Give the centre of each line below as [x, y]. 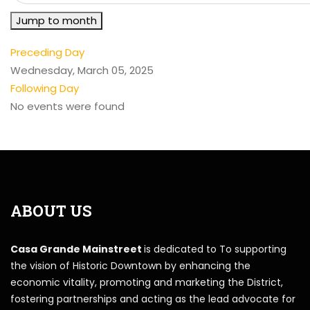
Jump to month [56, 20]
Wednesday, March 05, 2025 [82, 70]
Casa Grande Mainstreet [77, 249]
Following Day [45, 88]
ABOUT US [51, 210]
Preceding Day [47, 52]
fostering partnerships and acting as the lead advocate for [153, 299]
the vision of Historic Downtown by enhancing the [130, 265]
